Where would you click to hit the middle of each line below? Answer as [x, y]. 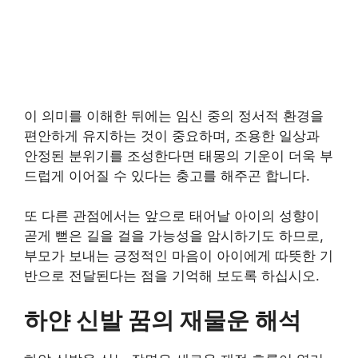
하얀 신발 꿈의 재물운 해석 [163, 320]
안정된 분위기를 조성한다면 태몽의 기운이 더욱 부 [179, 155]
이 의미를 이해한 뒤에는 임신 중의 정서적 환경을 [174, 115]
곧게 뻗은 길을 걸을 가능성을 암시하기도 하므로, [174, 236]
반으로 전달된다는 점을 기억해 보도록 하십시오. [172, 276]
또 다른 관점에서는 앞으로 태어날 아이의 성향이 [172, 216]
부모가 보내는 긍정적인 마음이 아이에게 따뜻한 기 [179, 256]
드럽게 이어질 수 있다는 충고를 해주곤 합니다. [167, 175]
